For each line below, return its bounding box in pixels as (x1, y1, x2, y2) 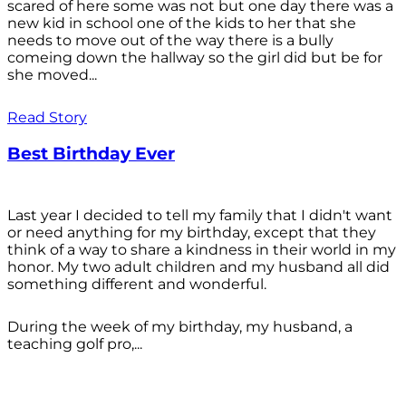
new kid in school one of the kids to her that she (7, 14, 356, 33)
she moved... (7, 66, 97, 84)
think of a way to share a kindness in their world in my (7, 240, 396, 258)
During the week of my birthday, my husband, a (7, 317, 353, 335)
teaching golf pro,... (7, 334, 142, 353)
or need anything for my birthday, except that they (7, 223, 376, 241)
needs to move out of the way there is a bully (7, 32, 333, 50)
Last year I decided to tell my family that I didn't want (7, 206, 392, 224)
